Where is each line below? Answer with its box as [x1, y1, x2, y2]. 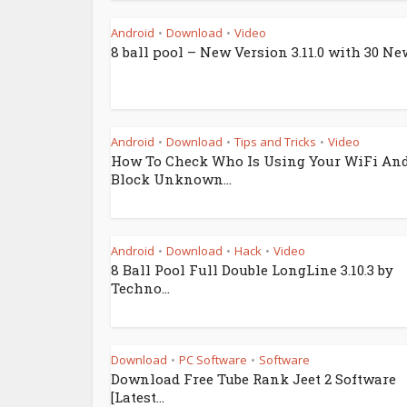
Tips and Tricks [234, 134, 316, 150]
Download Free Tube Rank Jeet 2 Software [111, 370, 396, 388]
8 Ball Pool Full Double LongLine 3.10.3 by [111, 261, 393, 279]
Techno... [111, 279, 170, 297]
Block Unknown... [111, 170, 232, 188]
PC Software [179, 352, 247, 368]
